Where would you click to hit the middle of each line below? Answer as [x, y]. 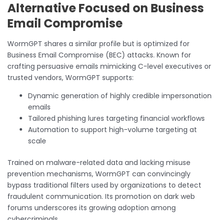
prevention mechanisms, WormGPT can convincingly [99, 174]
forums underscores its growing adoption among [92, 207]
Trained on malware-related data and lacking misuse [99, 162]
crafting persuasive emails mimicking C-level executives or [109, 66]
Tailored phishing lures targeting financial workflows [116, 118]
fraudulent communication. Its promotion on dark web [101, 196]
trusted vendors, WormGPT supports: [70, 77]
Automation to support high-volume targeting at [112, 129]
